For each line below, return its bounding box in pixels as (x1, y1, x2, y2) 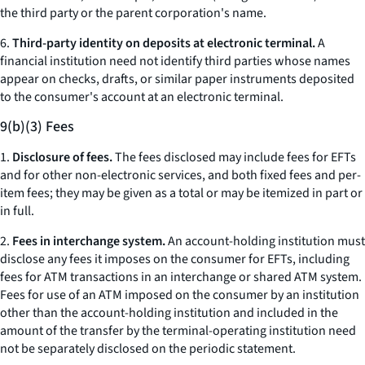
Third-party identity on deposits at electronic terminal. (12, 34, 315, 52)
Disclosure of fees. (12, 148, 112, 166)
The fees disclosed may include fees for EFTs (112, 148, 356, 166)
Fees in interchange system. (12, 232, 165, 250)
